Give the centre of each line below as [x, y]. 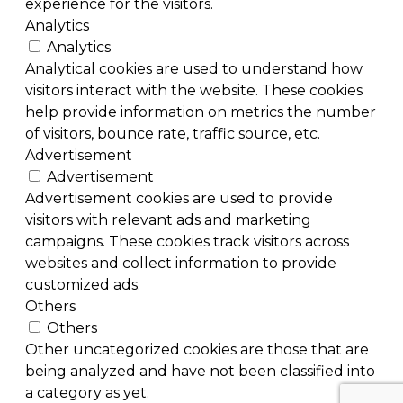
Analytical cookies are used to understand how [194, 68]
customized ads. [83, 284]
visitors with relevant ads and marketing [168, 219]
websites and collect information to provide [181, 263]
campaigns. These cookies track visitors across [187, 241]
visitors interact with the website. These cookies [194, 90]
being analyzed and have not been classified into [200, 371]
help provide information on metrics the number [201, 112]
